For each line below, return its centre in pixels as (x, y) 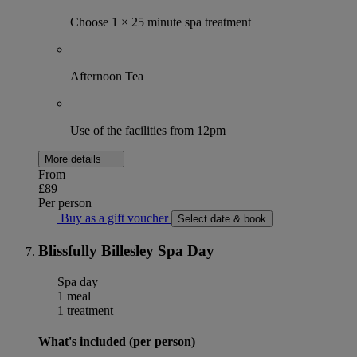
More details (75, 159)
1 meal (73, 296)
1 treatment (84, 310)
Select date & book (222, 219)
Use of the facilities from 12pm (148, 131)
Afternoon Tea (107, 76)
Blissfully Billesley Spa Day (126, 251)
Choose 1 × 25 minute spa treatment (161, 22)
